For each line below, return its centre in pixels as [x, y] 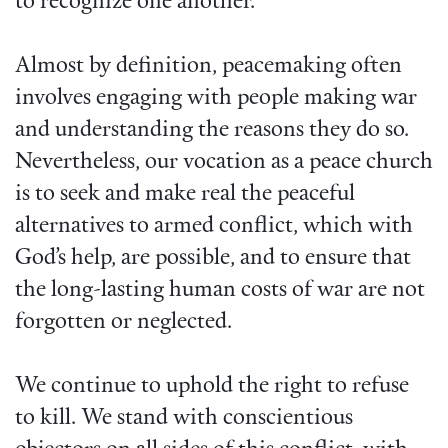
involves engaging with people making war [216, 99]
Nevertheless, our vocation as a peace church [224, 163]
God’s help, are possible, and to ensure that [213, 259]
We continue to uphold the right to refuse [212, 387]
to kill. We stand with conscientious [184, 419]
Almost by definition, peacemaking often [208, 67]
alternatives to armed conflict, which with [214, 227]
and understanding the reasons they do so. [212, 131]
